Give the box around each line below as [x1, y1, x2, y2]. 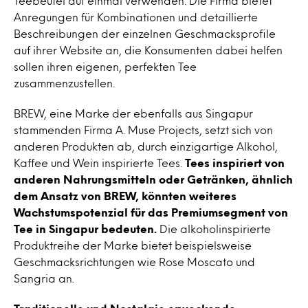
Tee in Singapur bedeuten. [14, 224, 157, 233]
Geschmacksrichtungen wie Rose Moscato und [14, 257, 255, 266]
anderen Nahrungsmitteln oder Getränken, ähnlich [14, 175, 293, 184]
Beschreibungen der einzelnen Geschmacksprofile [14, 29, 276, 38]
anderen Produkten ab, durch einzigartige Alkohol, [14, 142, 278, 151]
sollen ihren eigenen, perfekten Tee [14, 62, 197, 71]
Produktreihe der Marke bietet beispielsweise [14, 241, 252, 250]
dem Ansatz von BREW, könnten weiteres [14, 191, 236, 200]
